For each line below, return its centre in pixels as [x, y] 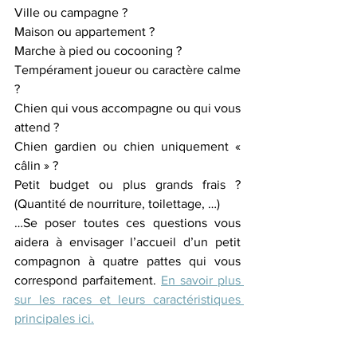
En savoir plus [201, 280]
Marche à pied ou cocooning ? [98, 51]
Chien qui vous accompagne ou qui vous [127, 108]
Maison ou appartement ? [84, 31]
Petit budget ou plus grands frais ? [127, 184]
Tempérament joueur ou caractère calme [127, 70]
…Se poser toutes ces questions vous [127, 223]
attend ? [37, 127]
